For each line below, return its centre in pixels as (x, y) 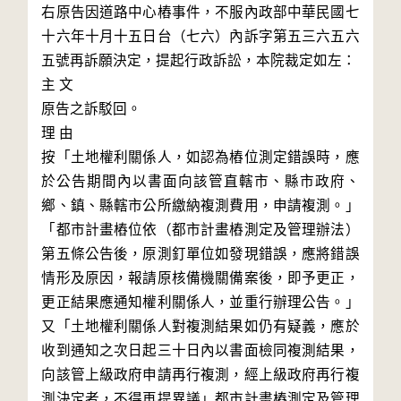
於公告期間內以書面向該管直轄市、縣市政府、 (200, 181)
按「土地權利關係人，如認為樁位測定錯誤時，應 (200, 157)
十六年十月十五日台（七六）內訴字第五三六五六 (200, 36)
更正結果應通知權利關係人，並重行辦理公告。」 (200, 302)
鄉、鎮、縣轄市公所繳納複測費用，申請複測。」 (200, 205)
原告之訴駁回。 (92, 109)
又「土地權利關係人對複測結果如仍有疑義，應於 (200, 326)
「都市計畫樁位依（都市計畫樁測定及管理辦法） (200, 230)
